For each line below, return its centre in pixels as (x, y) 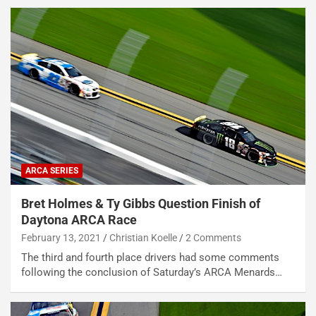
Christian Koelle (143, 238)
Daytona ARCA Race (79, 220)
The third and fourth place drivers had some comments (150, 258)
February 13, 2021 (61, 238)
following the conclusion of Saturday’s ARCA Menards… (152, 273)
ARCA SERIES (52, 171)
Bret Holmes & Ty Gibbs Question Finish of (141, 204)
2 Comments (213, 238)
